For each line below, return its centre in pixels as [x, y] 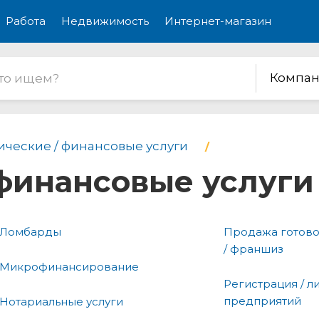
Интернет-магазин [218, 21]
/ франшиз [253, 249]
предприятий [262, 300]
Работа [26, 21]
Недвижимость [105, 21]
